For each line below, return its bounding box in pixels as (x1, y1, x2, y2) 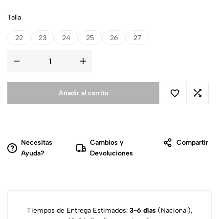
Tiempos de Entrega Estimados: (26, 206, 130, 215)
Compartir (176, 138, 209, 147)
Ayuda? (21, 149, 44, 157)
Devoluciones (89, 149, 133, 157)
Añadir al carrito (58, 89, 109, 98)
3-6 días (129, 206, 156, 215)
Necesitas (21, 138, 52, 147)
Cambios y (89, 138, 124, 147)
